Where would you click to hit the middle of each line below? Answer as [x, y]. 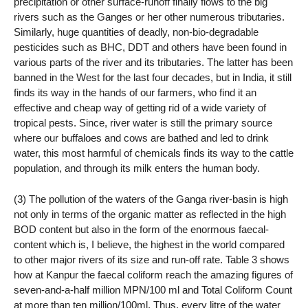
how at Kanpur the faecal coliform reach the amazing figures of [153, 274]
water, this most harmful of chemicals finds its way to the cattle [154, 153]
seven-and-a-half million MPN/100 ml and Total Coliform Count [153, 289]
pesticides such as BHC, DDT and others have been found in [150, 47]
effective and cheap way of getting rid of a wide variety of [140, 107]
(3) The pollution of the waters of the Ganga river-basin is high [151, 199]
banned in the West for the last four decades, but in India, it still [153, 77]
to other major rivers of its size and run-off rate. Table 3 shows [152, 259]
